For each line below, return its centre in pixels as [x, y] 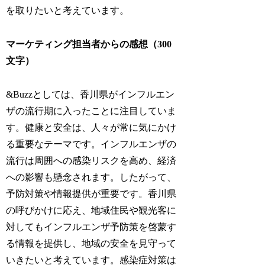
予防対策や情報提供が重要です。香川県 [91, 193]
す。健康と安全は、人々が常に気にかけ [91, 127]
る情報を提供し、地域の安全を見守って [91, 243]
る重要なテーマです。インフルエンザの [91, 144]
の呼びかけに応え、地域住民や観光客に [91, 210]
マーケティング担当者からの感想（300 [89, 44]
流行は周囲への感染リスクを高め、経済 [91, 160]
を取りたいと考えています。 [68, 11]
